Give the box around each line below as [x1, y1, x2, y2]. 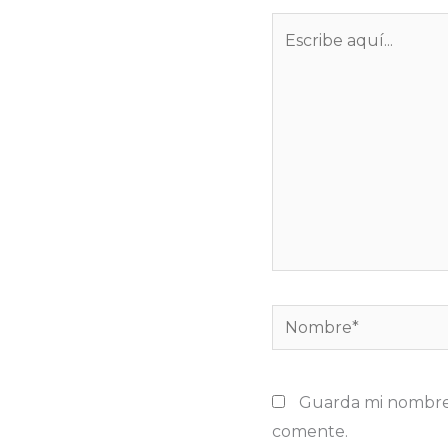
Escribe [271, 16, 329, 36]
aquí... [271, 45, 317, 65]
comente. [272, 421, 348, 441]
